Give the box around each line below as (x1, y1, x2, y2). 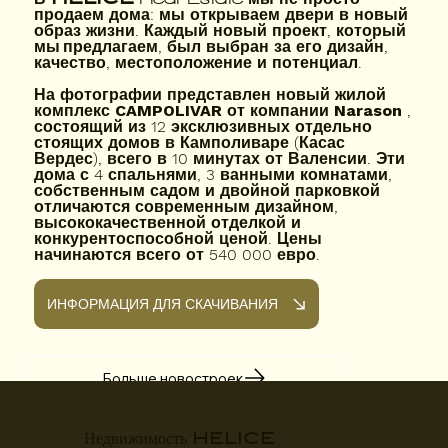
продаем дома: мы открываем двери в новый (34, 5, 409, 25)
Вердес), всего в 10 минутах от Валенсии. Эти (34, 149, 406, 169)
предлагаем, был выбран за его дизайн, (63, 37, 389, 57)
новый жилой (276, 85, 387, 105)
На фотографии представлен (34, 85, 277, 105)
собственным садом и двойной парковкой (34, 181, 381, 201)
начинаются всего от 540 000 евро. (34, 245, 321, 265)
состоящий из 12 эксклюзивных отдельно (34, 117, 373, 137)
